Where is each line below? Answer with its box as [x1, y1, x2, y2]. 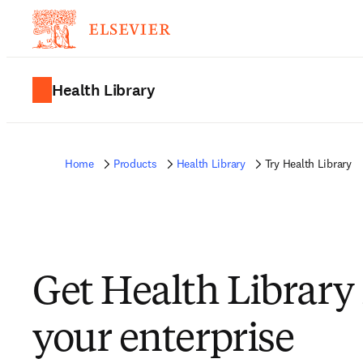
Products [113, 156, 157, 171]
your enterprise [32, 321, 294, 360]
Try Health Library [264, 156, 352, 171]
